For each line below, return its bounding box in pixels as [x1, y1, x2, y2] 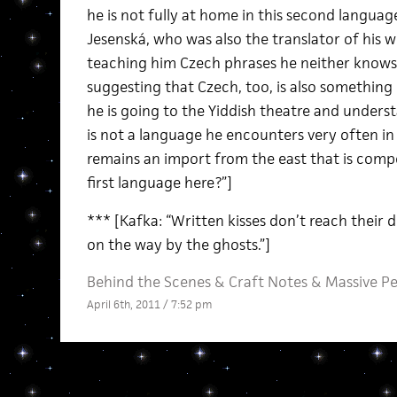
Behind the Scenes [86, 272, 211, 292]
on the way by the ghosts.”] [86, 235, 270, 254]
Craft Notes [228, 272, 307, 292]
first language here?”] [86, 173, 232, 192]
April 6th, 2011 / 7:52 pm [86, 297, 212, 312]
